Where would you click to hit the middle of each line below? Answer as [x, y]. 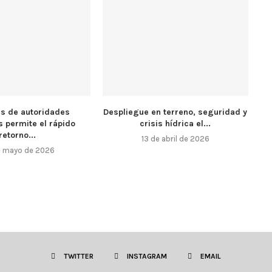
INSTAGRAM [147, 256]
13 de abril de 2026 [175, 138]
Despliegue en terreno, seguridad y [175, 112]
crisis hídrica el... [175, 123]
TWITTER [79, 256]
